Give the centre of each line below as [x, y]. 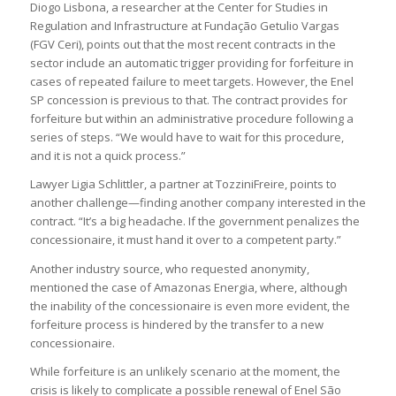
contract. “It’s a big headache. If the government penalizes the [194, 221]
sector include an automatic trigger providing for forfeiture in [191, 63]
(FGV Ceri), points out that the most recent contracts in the [183, 45]
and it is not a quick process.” [107, 156]
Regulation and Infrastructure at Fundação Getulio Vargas [184, 26]
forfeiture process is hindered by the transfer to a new [176, 324]
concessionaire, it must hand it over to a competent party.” [185, 240]
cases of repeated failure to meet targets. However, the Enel [191, 82]
